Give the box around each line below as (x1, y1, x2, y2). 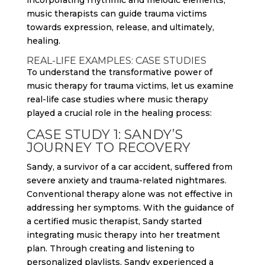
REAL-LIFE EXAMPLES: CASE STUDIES (26, 55, 206, 66)
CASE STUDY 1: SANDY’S (26, 127, 183, 143)
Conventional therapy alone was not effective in (26, 189, 232, 199)
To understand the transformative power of (26, 67, 212, 77)
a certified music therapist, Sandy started (26, 216, 202, 227)
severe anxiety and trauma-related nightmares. (26, 175, 227, 186)
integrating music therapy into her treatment (26, 230, 220, 240)
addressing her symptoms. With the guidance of (26, 202, 234, 213)
